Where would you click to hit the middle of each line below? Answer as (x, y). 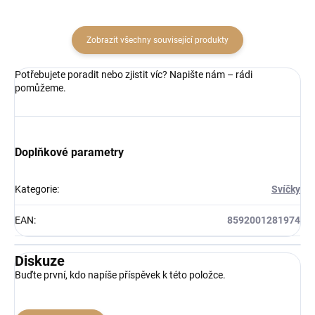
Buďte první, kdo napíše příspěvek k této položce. (120, 275)
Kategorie (36, 189)
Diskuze (40, 261)
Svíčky (286, 189)
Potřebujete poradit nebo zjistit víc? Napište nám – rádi (134, 75)
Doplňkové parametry (69, 152)
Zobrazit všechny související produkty (157, 40)
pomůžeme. (40, 88)
